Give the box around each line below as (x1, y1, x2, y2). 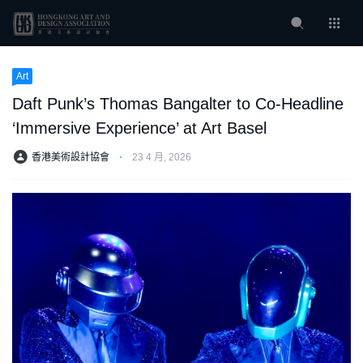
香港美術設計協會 (32, 152, 109, 164)
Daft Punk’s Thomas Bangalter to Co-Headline (12, 95, 344, 113)
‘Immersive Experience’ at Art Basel (12, 119, 267, 138)
